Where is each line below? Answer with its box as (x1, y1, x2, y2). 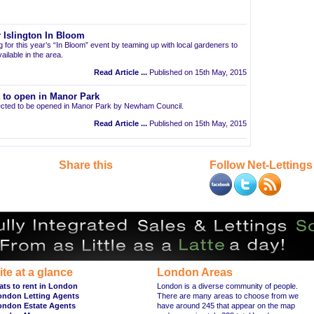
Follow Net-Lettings (210, 159, 313, 171)
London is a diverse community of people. (157, 282, 298, 290)
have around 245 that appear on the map (157, 301, 295, 310)
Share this (59, 159, 113, 171)
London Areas (157, 266, 233, 278)
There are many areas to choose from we (157, 292, 299, 300)
